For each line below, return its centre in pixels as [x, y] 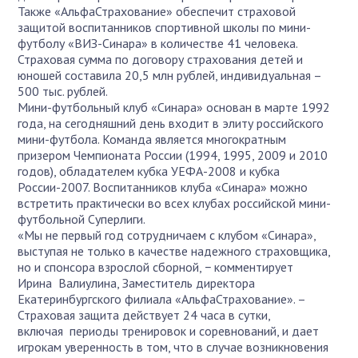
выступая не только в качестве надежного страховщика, [174, 251]
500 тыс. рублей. [63, 91]
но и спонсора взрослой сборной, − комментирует [156, 267]
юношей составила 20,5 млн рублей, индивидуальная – [170, 75]
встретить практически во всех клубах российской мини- [175, 203]
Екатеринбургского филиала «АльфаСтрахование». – [162, 299]
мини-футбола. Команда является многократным [152, 139]
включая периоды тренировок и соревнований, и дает [169, 331]
